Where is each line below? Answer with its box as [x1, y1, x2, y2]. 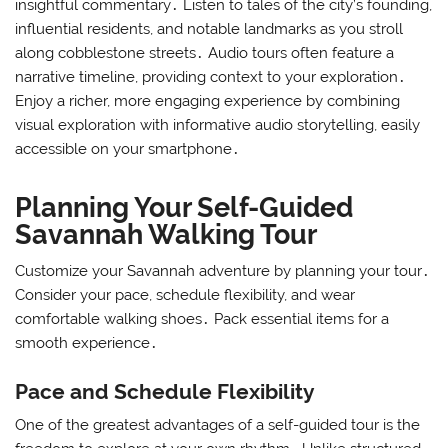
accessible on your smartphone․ [15, 139, 241, 158]
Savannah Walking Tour [15, 217, 318, 250]
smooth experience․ [15, 334, 159, 353]
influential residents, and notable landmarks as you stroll [15, 19, 404, 38]
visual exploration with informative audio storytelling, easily [15, 115, 421, 134]
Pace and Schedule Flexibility [15, 378, 316, 404]
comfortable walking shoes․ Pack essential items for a [15, 310, 390, 329]
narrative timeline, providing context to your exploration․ [15, 67, 407, 86]
